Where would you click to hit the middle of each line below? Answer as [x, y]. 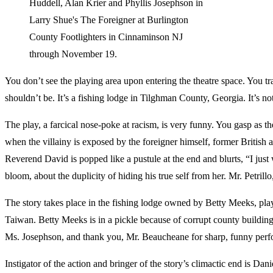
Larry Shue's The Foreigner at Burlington [109, 19]
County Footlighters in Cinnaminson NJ [106, 37]
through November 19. [73, 54]
